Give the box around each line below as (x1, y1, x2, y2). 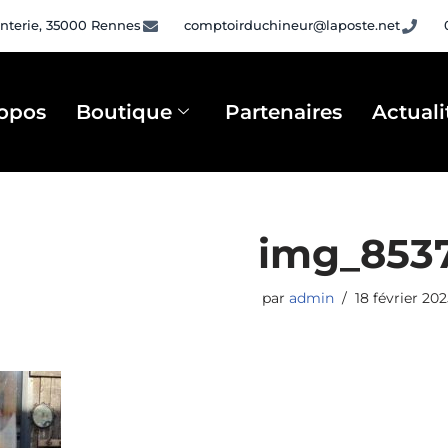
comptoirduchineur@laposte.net (184, 18, 401, 33)
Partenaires (225, 99, 343, 124)
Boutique (76, 99, 173, 124)
